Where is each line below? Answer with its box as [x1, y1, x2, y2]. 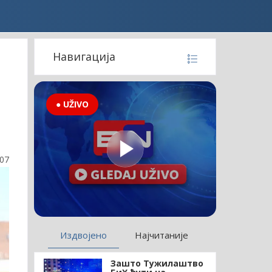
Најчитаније [135, 228, 189, 241]
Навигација [52, 49, 115, 64]
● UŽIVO [55, 98, 89, 110]
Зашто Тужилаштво [110, 257, 203, 269]
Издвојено [60, 228, 107, 241]
